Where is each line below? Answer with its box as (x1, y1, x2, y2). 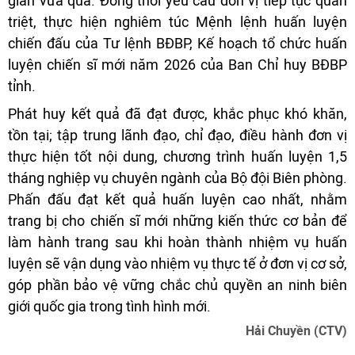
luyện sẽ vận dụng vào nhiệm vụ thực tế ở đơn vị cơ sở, (8, 254, 347, 272)
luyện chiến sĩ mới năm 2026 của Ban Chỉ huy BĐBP (8, 55, 347, 73)
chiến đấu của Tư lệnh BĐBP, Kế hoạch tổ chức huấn (8, 34, 347, 52)
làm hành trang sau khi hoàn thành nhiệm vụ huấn (8, 233, 347, 250)
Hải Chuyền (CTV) (246, 323, 347, 338)
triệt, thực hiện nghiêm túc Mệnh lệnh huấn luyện (8, 13, 347, 30)
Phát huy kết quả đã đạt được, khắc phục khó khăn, (8, 105, 347, 122)
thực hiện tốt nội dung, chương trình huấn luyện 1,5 (8, 147, 347, 165)
